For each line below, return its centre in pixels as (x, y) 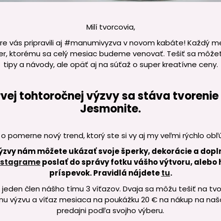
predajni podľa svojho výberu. (110, 211)
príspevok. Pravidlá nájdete (105, 173)
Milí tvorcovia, (110, 27)
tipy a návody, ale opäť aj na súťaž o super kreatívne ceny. (110, 65)
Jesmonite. (110, 109)
